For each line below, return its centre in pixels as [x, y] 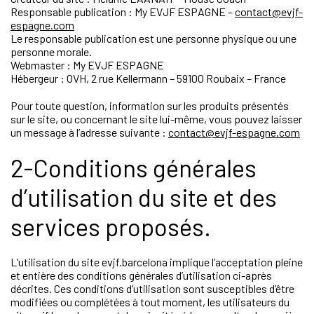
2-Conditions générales [134, 168]
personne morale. [51, 52]
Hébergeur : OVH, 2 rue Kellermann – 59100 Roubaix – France [148, 78]
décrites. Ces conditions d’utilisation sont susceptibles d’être [152, 288]
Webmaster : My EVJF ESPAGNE [87, 65]
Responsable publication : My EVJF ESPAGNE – [123, 12]
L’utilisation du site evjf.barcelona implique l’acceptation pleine [157, 262]
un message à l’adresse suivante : [89, 132]
